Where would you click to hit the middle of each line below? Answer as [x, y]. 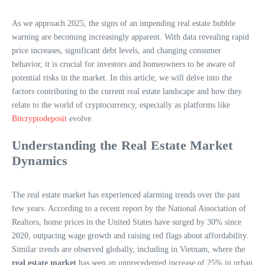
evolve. [80, 118]
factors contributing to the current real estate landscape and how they [127, 91]
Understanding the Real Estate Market [122, 145]
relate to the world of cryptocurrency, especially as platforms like [121, 105]
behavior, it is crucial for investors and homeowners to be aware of [124, 64]
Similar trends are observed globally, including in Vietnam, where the [128, 249]
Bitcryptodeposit [39, 118]
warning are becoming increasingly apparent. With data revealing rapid [130, 37]
